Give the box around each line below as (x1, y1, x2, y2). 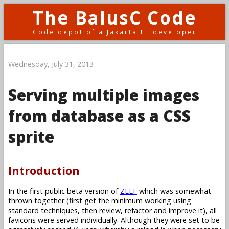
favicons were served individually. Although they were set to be (8, 215, 220, 225)
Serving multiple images (8, 84, 199, 105)
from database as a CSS (8, 105, 191, 126)
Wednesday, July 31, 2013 (8, 59, 94, 69)
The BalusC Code (32, 6, 197, 30)
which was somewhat (137, 186, 211, 196)
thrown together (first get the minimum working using (8, 195, 191, 205)
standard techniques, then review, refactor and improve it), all (8, 205, 217, 215)
